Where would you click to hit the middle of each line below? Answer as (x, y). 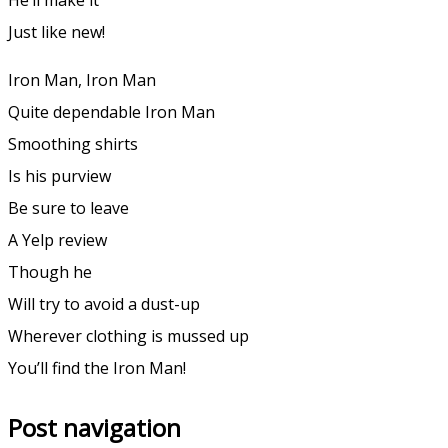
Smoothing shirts (73, 143)
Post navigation (94, 427)
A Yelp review (57, 239)
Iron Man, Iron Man (82, 79)
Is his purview (59, 175)
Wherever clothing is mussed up (128, 335)
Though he (50, 271)
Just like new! (56, 31)
